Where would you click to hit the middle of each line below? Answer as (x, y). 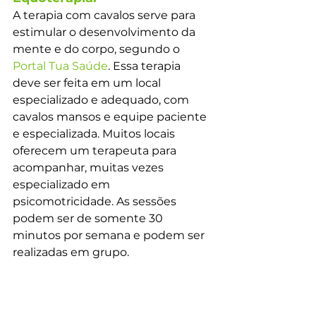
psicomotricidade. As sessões (96, 201)
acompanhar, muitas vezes (90, 167)
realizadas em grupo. (71, 252)
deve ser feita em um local (88, 83)
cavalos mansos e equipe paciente (111, 116)
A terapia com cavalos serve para (105, 15)
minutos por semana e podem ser (110, 235)
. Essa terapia (146, 66)
